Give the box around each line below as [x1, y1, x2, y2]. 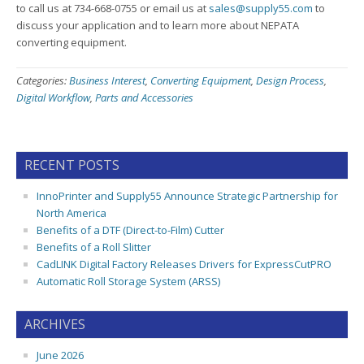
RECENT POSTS [24, 156, 119, 174]
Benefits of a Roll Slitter [37, 240, 151, 254]
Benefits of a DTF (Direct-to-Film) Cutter [37, 223, 224, 237]
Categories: [16, 73, 69, 88]
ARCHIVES [24, 315, 85, 333]
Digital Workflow [16, 90, 90, 105]
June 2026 [37, 348, 84, 362]
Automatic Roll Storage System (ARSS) [37, 274, 220, 288]
